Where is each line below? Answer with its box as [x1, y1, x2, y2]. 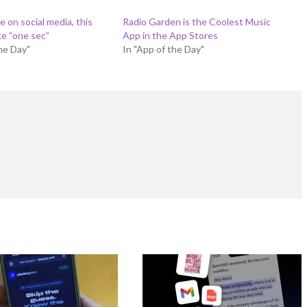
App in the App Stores [122, 29, 218, 41]
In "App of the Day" [122, 43, 204, 55]
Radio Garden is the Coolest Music [122, 16, 271, 27]
